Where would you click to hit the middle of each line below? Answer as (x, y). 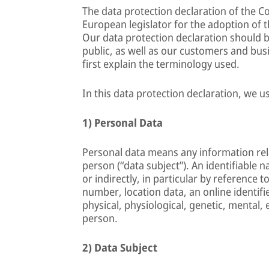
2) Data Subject (120, 247)
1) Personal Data (122, 122)
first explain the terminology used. (161, 64)
